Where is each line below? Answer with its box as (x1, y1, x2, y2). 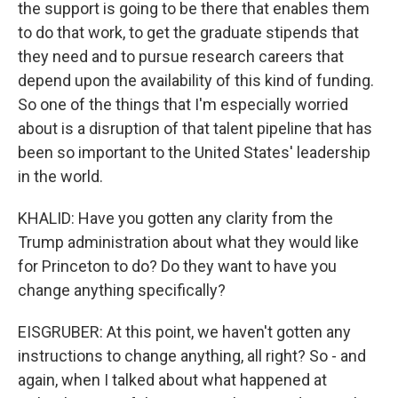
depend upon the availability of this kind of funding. (18, 71, 374, 90)
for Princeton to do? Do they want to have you (18, 257, 337, 275)
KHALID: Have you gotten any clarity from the (18, 209, 333, 227)
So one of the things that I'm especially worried (18, 95, 348, 114)
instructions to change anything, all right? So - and (18, 346, 366, 365)
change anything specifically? (18, 281, 226, 299)
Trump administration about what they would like (18, 233, 359, 251)
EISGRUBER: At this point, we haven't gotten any (18, 322, 351, 341)
